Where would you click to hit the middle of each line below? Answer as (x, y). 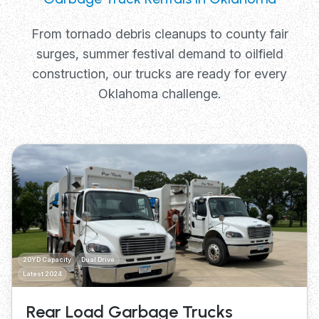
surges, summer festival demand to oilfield (159, 53)
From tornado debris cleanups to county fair (159, 33)
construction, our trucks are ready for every (159, 73)
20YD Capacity (47, 259)
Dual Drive (98, 259)
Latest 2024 (42, 273)
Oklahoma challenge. (159, 93)
